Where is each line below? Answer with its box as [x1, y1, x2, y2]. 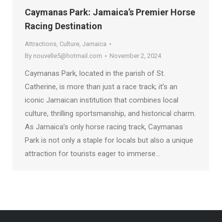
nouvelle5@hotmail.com [33, 52, 102, 59]
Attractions [25, 40, 56, 48]
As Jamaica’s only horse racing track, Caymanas [25, 122, 183, 131]
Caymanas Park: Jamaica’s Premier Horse [25, 6, 195, 17]
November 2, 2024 [110, 52, 161, 59]
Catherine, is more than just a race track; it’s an [25, 82, 177, 91]
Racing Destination [25, 20, 102, 31]
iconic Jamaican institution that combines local [25, 95, 178, 105]
